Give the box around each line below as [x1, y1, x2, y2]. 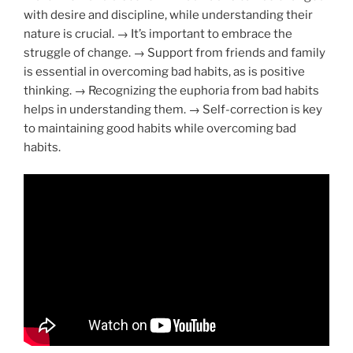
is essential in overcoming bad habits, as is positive [24, 64, 305, 79]
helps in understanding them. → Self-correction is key [24, 102, 322, 117]
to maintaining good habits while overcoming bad [24, 121, 296, 136]
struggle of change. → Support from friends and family [24, 45, 325, 60]
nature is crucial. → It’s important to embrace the [24, 26, 292, 41]
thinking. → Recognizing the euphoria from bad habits [24, 83, 319, 98]
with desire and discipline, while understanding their [24, 7, 313, 22]
